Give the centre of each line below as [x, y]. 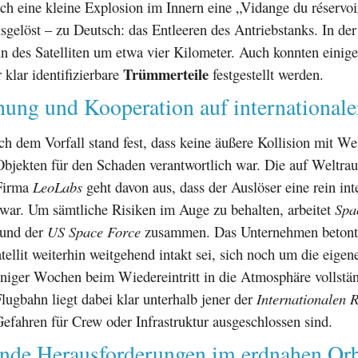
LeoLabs [58, 186]
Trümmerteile [166, 74]
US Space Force [94, 231]
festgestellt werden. [266, 74]
